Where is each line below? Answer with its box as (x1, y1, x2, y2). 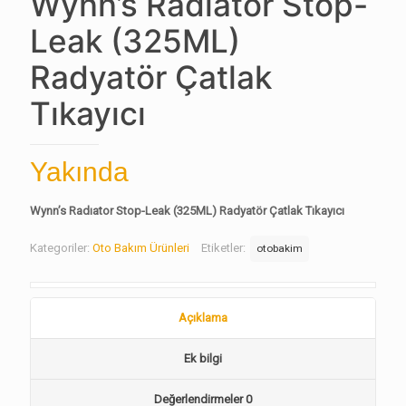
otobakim (256, 242, 303, 255)
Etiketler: (201, 241, 248, 255)
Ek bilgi (184, 352, 222, 365)
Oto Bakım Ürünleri (92, 241, 189, 255)
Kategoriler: (30, 241, 92, 255)
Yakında (30, 157, 129, 187)
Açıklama (179, 311, 227, 324)
